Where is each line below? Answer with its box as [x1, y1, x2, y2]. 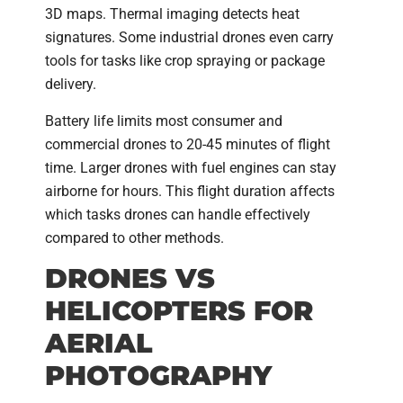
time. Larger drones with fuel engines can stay [45, 158, 336, 176]
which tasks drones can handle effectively [45, 205, 310, 223]
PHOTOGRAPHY [45, 358, 272, 392]
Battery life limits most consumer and [45, 112, 282, 130]
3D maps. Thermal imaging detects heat [45, 5, 300, 23]
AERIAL [45, 326, 153, 360]
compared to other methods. [45, 228, 224, 246]
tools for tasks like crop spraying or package [45, 52, 325, 70]
